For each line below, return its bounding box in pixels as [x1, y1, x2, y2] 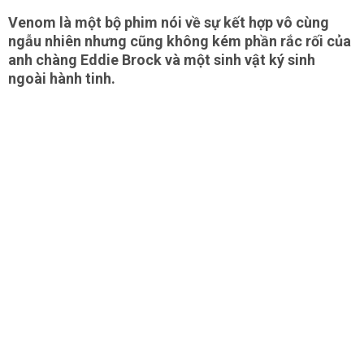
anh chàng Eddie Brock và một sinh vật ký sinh [8, 51, 315, 68]
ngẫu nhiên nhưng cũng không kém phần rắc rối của [8, 32, 351, 50]
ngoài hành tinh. [8, 70, 119, 87]
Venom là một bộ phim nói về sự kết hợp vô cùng [8, 14, 329, 31]
